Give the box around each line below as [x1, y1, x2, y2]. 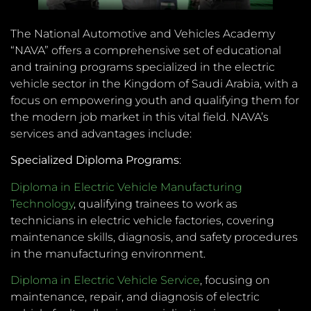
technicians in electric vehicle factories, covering [10, 213, 274, 227]
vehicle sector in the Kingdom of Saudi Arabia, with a [10, 77, 298, 91]
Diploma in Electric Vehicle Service [10, 274, 200, 287]
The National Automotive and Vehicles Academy [10, 27, 275, 41]
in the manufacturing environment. [10, 246, 205, 260]
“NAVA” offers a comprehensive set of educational [10, 44, 281, 58]
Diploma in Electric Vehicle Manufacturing [10, 180, 242, 194]
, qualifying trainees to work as [74, 196, 237, 210]
